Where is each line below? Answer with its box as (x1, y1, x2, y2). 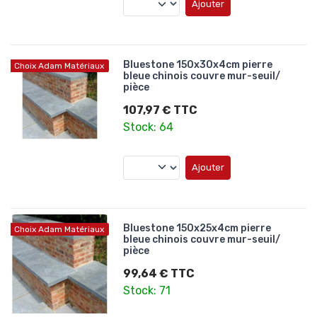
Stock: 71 (123, 284, 171, 298)
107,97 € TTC (123, 103, 198, 117)
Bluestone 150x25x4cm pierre (123, 222, 272, 235)
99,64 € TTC (123, 267, 195, 281)
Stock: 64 (123, 120, 174, 134)
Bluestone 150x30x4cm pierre (123, 58, 273, 71)
